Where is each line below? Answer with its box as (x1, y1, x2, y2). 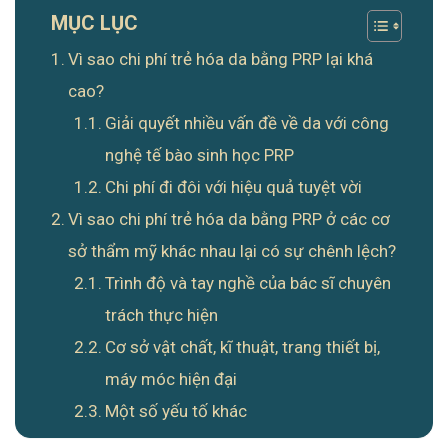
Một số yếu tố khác (105, 400, 248, 421)
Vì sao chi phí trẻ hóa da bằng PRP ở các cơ (68, 208, 391, 229)
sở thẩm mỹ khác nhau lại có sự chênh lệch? (68, 240, 397, 261)
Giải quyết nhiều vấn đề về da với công (105, 112, 390, 133)
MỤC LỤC (51, 10, 138, 35)
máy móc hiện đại (105, 368, 238, 389)
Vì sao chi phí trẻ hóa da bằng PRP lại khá (68, 48, 374, 69)
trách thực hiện (105, 304, 219, 325)
